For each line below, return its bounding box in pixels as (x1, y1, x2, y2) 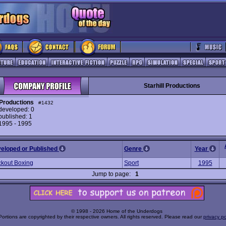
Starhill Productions (143, 82, 200, 89)
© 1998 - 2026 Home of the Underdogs (71, 208, 162, 214)
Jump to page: (92, 171, 135, 178)
